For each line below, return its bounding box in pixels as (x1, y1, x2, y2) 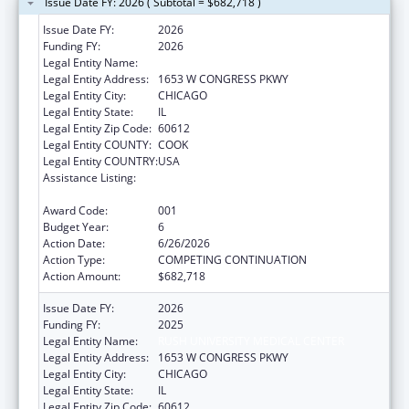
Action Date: (43, 235, 105, 251)
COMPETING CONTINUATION (158, 251, 307, 267)
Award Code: (43, 202, 108, 218)
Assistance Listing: (43, 169, 136, 185)
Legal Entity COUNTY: (43, 136, 152, 152)
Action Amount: (43, 267, 121, 284)
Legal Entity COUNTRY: (43, 152, 158, 169)
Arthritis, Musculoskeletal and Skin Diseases (158, 169, 382, 185)
